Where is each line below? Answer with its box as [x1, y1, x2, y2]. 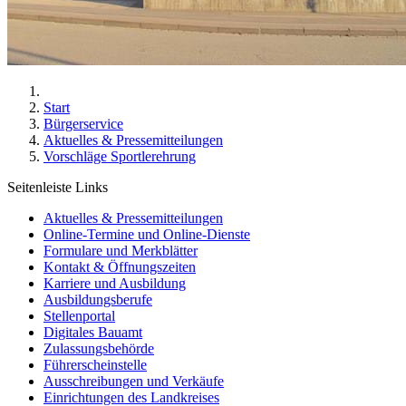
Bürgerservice [43, 116, 123, 131]
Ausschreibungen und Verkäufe [43, 373, 224, 389]
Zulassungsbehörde [43, 341, 154, 356]
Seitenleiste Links [7, 179, 108, 195]
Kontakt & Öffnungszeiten [43, 259, 196, 275]
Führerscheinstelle [43, 357, 147, 372]
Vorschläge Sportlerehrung [43, 149, 196, 164]
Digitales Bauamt [43, 324, 142, 340]
